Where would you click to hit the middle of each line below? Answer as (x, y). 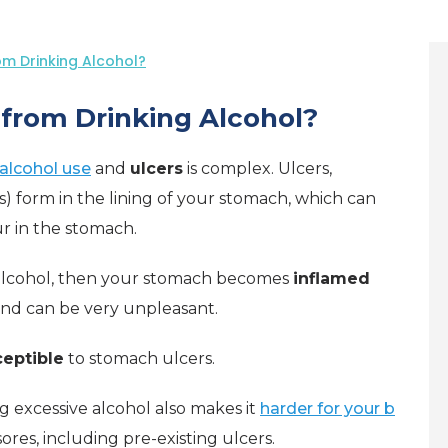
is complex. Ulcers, (257, 168)
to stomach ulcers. (139, 358)
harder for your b (327, 408)
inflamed (331, 278)
